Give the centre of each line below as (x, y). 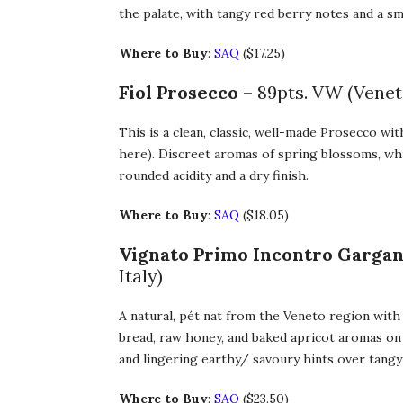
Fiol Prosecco (179, 93)
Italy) (141, 276)
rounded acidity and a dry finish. (214, 176)
